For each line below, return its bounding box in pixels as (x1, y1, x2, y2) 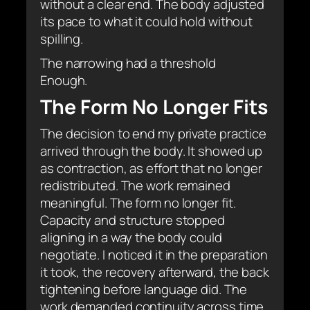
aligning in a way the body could (40, 228, 222, 246)
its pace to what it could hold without (40, 12, 253, 30)
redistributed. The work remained (40, 176, 230, 194)
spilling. (40, 29, 84, 48)
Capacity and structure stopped (40, 210, 225, 229)
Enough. (40, 71, 88, 89)
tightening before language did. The (40, 280, 247, 298)
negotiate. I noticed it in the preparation (40, 245, 268, 264)
